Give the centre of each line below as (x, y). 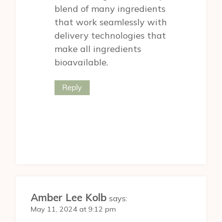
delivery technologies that (110, 35)
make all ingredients (98, 49)
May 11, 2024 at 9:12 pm (73, 209)
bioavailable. (81, 62)
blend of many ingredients (110, 8)
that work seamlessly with (111, 22)
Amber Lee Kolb (69, 197)
